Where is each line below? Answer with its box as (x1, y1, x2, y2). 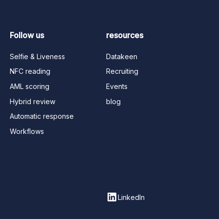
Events (106, 82, 128, 90)
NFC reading (10, 67, 51, 76)
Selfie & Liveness (10, 52, 66, 61)
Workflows (10, 127, 44, 135)
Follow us (10, 30, 44, 40)
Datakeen (106, 52, 137, 61)
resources (106, 30, 143, 40)
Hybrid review (10, 97, 56, 106)
